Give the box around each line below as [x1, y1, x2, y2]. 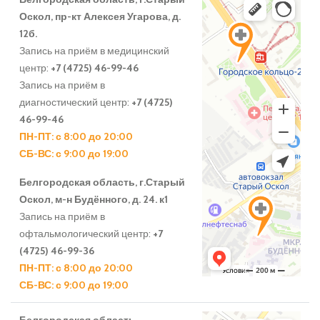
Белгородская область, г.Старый [19, 176, 185, 189]
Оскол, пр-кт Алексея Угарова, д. [19, 10, 181, 24]
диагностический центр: [19, 96, 131, 109]
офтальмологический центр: [19, 227, 153, 241]
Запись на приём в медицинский [19, 44, 169, 58]
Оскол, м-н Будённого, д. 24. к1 [19, 193, 168, 206]
